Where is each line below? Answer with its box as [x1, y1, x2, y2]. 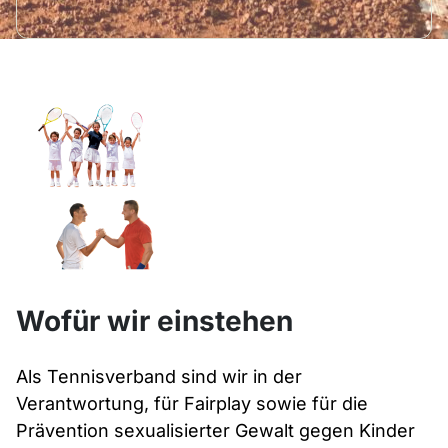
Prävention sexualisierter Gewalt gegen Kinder [16, 419, 415, 441]
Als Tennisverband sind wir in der [16, 365, 302, 387]
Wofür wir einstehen [16, 303, 293, 338]
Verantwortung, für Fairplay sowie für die [16, 392, 368, 414]
